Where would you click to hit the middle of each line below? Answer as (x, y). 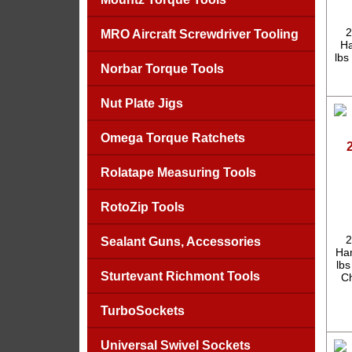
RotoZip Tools (142, 207)
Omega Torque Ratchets (172, 138)
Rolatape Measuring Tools (178, 172)
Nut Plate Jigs (141, 103)
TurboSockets (142, 311)
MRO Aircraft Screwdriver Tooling (199, 34)
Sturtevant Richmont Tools (180, 276)
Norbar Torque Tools (162, 69)
